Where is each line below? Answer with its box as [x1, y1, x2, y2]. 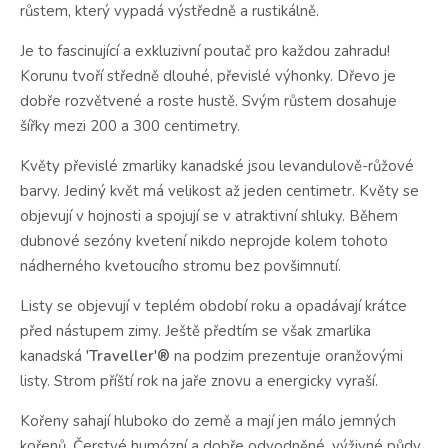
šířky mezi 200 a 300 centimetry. [20, 115, 244, 136]
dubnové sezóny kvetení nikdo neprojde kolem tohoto [20, 230, 388, 251]
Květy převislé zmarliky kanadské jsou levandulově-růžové [20, 155, 414, 176]
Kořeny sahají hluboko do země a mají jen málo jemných [20, 410, 396, 431]
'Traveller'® [82, 345, 170, 366]
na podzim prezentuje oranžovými [170, 345, 403, 366]
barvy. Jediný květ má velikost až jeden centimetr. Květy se [20, 180, 419, 201]
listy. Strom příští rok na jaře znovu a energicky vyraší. [20, 370, 378, 391]
